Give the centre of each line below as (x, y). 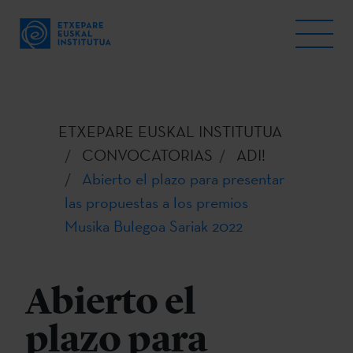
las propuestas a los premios (156, 203)
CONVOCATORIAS (147, 155)
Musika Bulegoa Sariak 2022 (154, 226)
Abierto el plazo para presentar (183, 179)
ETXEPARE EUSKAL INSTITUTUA (170, 132)
